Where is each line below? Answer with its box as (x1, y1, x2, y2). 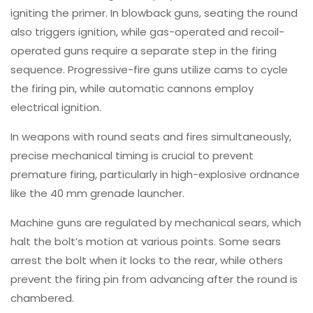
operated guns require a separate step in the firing (10, 43, 277, 58)
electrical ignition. (10, 99, 101, 115)
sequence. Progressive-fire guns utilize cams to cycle (10, 61, 288, 77)
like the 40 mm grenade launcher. (10, 185, 184, 201)
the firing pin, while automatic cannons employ (10, 80, 254, 96)
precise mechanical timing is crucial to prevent (10, 147, 254, 163)
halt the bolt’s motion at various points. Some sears (10, 233, 281, 249)
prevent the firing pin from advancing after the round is (10, 271, 298, 286)
